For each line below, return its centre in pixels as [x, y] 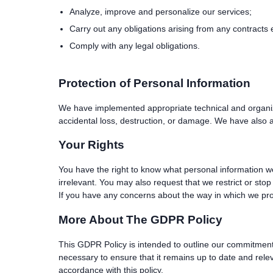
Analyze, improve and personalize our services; [161, 12]
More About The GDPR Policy [140, 219]
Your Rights [91, 145]
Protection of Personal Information [154, 83]
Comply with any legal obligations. [135, 46]
